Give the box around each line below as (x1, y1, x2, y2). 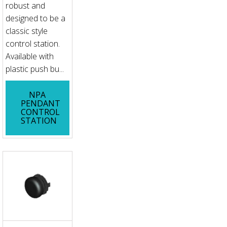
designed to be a (6, 12, 65, 24)
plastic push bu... (6, 63, 64, 74)
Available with (6, 50, 54, 62)
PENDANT (21, 97, 60, 109)
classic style (6, 25, 48, 36)
